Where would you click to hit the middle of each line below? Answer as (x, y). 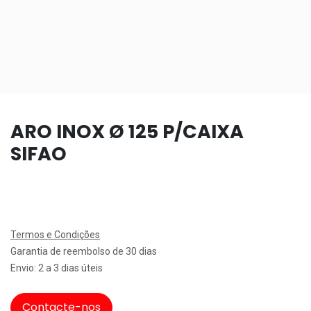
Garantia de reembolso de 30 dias (84, 251)
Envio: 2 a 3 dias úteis (57, 268)
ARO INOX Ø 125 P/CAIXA (127, 131)
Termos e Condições (55, 234)
